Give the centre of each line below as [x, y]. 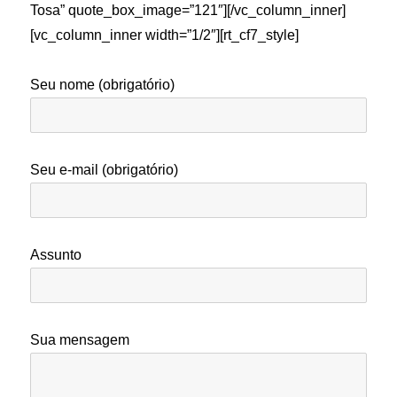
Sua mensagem [80, 339]
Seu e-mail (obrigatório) [105, 169]
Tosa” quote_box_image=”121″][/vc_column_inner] [188, 10]
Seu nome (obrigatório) [103, 84]
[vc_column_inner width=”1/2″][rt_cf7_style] [165, 35]
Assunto [56, 254]
